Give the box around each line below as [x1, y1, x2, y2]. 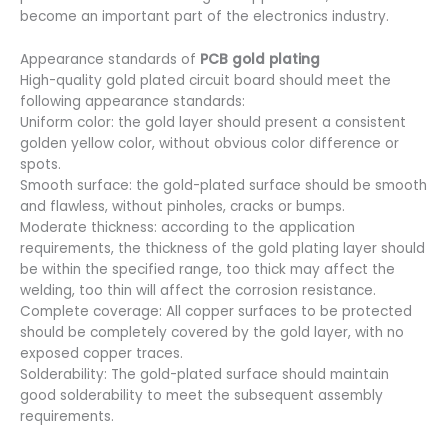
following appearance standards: [20, 92, 245, 111]
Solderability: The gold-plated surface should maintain [20, 365, 389, 384]
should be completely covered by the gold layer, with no [20, 323, 404, 342]
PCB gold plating [200, 50, 320, 69]
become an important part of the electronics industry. [20, 7, 389, 27]
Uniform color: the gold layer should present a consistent [20, 113, 406, 132]
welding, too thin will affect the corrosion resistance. [20, 281, 376, 300]
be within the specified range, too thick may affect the [20, 260, 395, 279]
